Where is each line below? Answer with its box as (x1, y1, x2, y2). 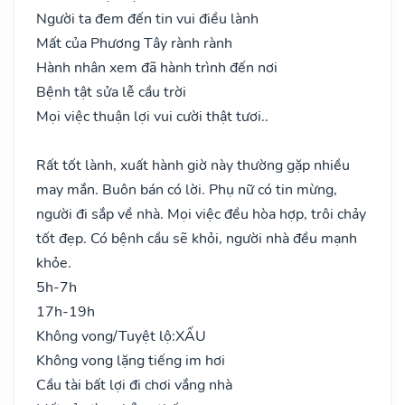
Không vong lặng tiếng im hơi (36, 350, 225, 371)
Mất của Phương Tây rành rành (36, 33, 232, 53)
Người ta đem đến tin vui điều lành (36, 8, 259, 29)
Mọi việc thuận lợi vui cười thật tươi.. (36, 106, 268, 127)
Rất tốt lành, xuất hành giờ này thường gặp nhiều (36, 155, 350, 175)
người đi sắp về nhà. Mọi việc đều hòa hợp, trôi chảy (36, 203, 366, 224)
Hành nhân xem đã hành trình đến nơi (36, 57, 278, 78)
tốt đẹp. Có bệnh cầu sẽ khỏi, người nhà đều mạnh (36, 228, 357, 249)
